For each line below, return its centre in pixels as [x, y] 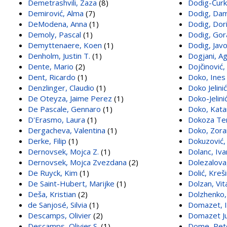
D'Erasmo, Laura [56, 119]
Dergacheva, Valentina [67, 130]
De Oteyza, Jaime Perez [70, 98]
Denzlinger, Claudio [61, 87]
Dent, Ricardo [52, 77]
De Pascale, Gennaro [64, 109]
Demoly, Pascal [54, 34]
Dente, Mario [51, 66]
